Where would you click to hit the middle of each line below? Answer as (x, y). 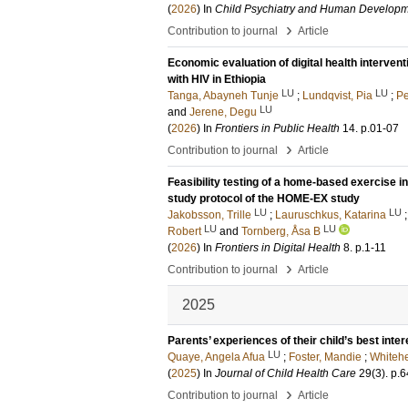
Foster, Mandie (325, 357)
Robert (184, 231)
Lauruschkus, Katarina (331, 215)
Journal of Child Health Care (286, 373)
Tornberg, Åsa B (281, 231)
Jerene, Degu (223, 112)
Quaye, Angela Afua (216, 357)
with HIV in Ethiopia (217, 79)
